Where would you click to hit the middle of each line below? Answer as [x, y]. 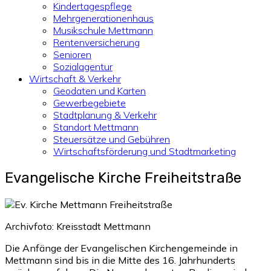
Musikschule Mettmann [103, 30]
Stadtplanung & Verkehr [105, 115]
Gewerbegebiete [90, 103]
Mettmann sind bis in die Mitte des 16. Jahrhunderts [120, 260]
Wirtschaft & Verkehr [75, 79]
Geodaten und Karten [100, 91]
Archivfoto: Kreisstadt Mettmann [78, 226]
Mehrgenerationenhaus [103, 18]
